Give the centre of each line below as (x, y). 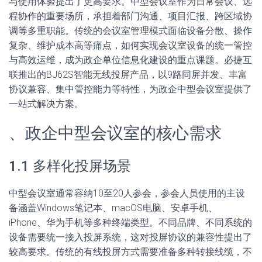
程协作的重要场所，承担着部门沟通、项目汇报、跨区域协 (130, 16)
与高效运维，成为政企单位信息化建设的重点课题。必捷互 (130, 60)
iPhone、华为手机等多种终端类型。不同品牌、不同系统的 (130, 223)
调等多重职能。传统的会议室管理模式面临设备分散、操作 (130, 31)
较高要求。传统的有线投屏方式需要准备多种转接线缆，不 (130, 252)
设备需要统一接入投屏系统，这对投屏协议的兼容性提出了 (130, 237)
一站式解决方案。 (46, 104)
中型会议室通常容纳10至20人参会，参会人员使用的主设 (127, 193)
